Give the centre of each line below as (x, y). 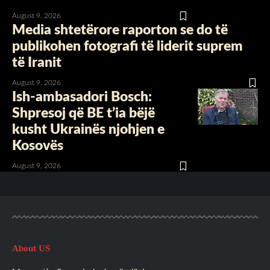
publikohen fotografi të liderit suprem (127, 46)
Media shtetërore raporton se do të (120, 30)
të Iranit (37, 63)
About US (31, 249)
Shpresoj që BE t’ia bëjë (83, 113)
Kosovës (38, 146)
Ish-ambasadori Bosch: (82, 97)
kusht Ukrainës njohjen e (88, 130)
